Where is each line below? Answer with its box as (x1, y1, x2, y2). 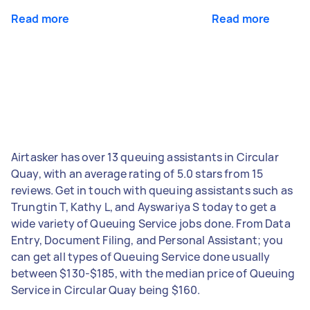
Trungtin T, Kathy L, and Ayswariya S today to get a (11, 199, 277, 215)
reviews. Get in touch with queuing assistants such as (11, 182, 293, 198)
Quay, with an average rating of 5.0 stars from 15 (11, 165, 264, 181)
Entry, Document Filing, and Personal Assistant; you (11, 232, 284, 248)
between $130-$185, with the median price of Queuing (11, 265, 295, 281)
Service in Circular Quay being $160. (11, 282, 201, 298)
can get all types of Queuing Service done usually (11, 248, 271, 264)
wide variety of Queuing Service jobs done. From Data (11, 215, 291, 231)
